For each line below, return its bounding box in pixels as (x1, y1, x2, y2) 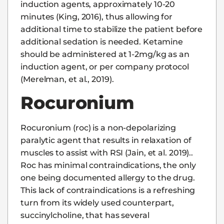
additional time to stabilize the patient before (20, 24, 203, 34)
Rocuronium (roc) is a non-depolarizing (20, 123, 176, 133)
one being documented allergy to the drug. (20, 173, 195, 183)
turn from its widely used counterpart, (20, 198, 174, 208)
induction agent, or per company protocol (20, 61, 189, 71)
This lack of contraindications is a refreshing (20, 185, 195, 195)
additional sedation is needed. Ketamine (20, 36, 183, 46)
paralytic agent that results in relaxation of (20, 135, 191, 145)
